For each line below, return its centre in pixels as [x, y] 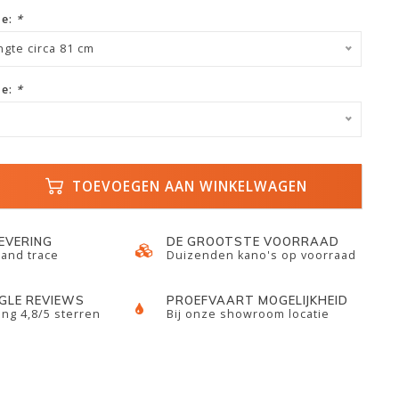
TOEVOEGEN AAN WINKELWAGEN [188, 186]
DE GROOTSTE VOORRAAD [253, 241]
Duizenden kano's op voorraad [262, 255]
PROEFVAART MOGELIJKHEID [258, 300]
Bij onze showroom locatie [248, 314]
